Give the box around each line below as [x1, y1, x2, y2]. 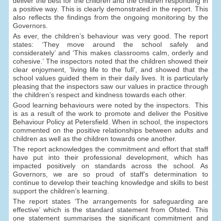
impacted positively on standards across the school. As [13, 162, 208, 170]
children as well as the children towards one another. [13, 135, 177, 143]
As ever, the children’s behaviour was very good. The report [13, 32, 208, 40]
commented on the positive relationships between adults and [13, 126, 208, 135]
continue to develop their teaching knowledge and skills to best [13, 179, 208, 187]
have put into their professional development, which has [13, 153, 208, 162]
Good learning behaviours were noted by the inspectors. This [13, 101, 208, 110]
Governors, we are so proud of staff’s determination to [13, 170, 208, 179]
